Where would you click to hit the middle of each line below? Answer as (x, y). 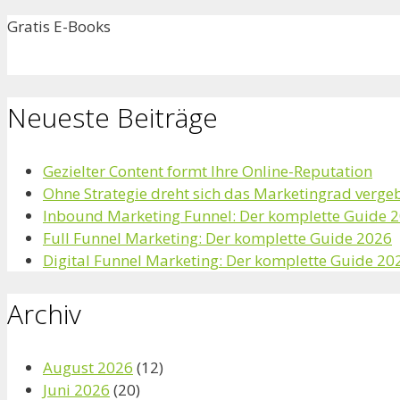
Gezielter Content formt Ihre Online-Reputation (208, 171)
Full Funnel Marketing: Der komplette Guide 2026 (217, 238)
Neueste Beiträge (112, 118)
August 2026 (88, 367)
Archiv (44, 314)
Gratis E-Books (59, 27)
